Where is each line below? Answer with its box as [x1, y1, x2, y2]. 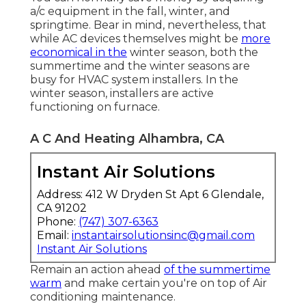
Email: [37, 228, 72, 242]
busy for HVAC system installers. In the [30, 72, 238, 86]
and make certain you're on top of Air [61, 276, 267, 290]
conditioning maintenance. [30, 290, 176, 303]
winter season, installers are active [30, 86, 214, 100]
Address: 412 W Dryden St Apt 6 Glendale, [37, 187, 264, 201]
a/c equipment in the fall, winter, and [30, 4, 230, 18]
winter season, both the [127, 45, 258, 59]
